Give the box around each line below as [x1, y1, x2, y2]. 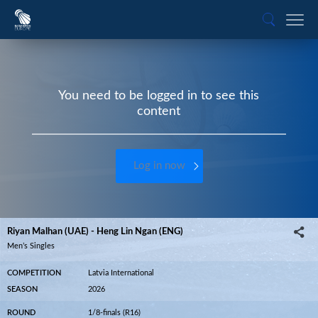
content [137, 105, 181, 118]
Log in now [133, 160, 185, 171]
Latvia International [88, 269, 154, 277]
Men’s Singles [7, 242, 55, 250]
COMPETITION [7, 269, 61, 277]
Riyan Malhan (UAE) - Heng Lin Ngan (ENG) [7, 227, 183, 236]
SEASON [7, 285, 38, 293]
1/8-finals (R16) [88, 309, 141, 317]
